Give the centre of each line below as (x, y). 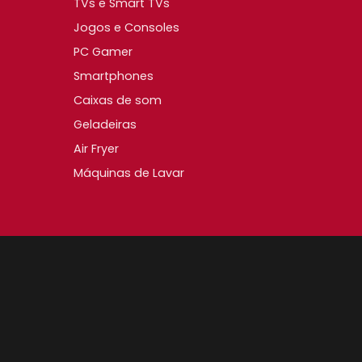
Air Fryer (96, 148)
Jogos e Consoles (126, 27)
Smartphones (114, 76)
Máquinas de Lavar (129, 173)
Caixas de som (118, 100)
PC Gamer (103, 51)
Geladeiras (105, 124)
